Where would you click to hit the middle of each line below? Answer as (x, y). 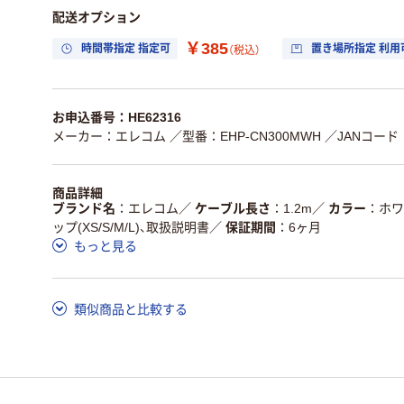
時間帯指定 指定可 (126, 49)
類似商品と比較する (131, 310)
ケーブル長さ (233, 209)
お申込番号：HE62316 (117, 117)
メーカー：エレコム (109, 136)
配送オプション (96, 17)
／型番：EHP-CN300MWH (245, 136)
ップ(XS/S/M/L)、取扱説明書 (131, 228)
